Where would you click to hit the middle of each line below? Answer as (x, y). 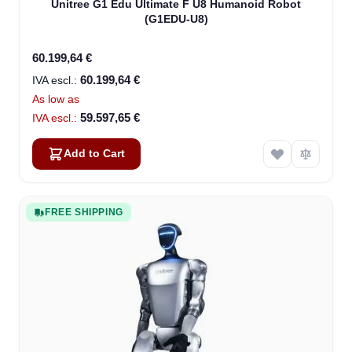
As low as (56, 99)
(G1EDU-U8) (176, 19)
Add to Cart (94, 154)
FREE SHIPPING (84, 213)
